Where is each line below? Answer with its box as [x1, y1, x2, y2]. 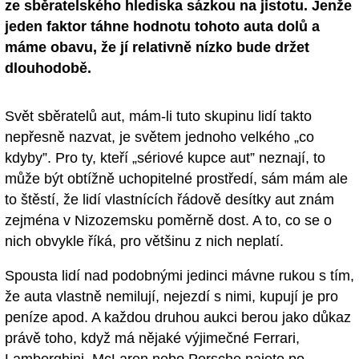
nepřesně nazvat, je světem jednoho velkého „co [5, 128, 314, 145]
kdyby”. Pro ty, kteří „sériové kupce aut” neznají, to [5, 149, 325, 166]
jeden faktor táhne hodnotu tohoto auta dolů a [5, 18, 320, 35]
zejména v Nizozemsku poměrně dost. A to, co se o [5, 212, 332, 228]
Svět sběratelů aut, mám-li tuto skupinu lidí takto [5, 107, 312, 124]
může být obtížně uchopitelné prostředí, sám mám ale [5, 170, 348, 187]
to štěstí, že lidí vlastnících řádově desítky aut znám [5, 191, 334, 208]
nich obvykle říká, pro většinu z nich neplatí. [5, 232, 284, 249]
